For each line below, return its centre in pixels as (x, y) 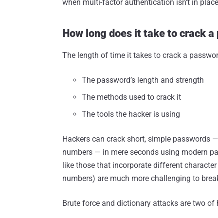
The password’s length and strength (143, 80)
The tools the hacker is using (131, 114)
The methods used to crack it (131, 97)
